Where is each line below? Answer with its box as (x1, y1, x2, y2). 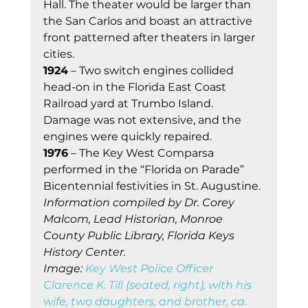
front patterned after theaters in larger (43, 31, 258, 45)
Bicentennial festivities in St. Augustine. (43, 179, 261, 193)
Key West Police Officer (85, 262, 216, 276)
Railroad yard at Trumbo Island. (43, 97, 216, 111)
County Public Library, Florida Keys (43, 229, 237, 243)
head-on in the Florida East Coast (43, 80, 229, 94)
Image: (43, 262, 85, 276)
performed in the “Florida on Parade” (43, 163, 247, 177)
